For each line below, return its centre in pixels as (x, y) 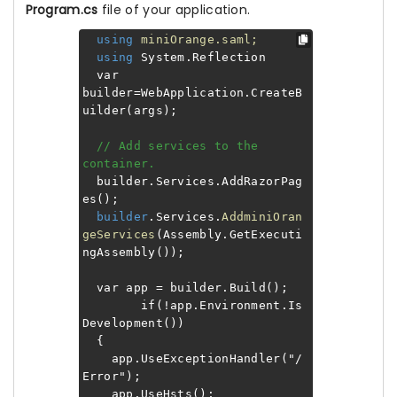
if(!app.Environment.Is (192, 305)
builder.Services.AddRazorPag (192, 181)
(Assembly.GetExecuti (229, 234)
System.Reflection (200, 57)
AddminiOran (262, 217)
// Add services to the (178, 146)
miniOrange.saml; (196, 39)
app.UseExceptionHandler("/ (192, 358)
